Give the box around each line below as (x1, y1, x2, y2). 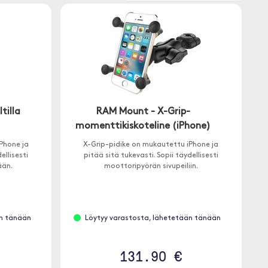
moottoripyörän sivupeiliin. (103, 163, 198, 170)
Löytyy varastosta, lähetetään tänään (85, 215, 221, 222)
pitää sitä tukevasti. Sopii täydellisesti (83, 152, 218, 159)
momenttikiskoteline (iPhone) (75, 121, 211, 131)
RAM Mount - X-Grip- (96, 107, 190, 117)
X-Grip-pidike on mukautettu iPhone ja (83, 141, 219, 148)
